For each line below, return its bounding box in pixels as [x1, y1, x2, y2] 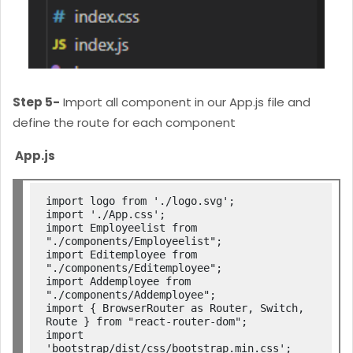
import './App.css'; [46, 208, 166, 221]
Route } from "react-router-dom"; [46, 315, 248, 329]
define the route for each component [13, 114, 236, 132]
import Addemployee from [46, 275, 191, 288]
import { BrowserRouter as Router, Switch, [46, 302, 305, 315]
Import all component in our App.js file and [60, 94, 310, 111]
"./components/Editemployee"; [46, 262, 223, 275]
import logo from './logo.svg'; [46, 195, 236, 208]
